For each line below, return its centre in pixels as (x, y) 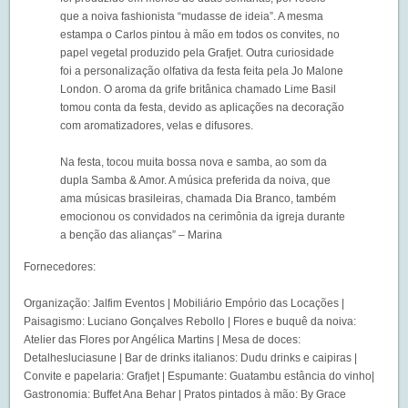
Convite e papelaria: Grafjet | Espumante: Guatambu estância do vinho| (199, 376)
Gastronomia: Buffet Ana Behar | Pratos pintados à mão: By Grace (185, 394)
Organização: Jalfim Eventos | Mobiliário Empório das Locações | (184, 303)
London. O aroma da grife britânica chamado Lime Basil (199, 89)
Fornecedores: (60, 266)
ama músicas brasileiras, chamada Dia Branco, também (199, 198)
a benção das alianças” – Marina (142, 235)
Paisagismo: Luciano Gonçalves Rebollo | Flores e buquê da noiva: (190, 321)
